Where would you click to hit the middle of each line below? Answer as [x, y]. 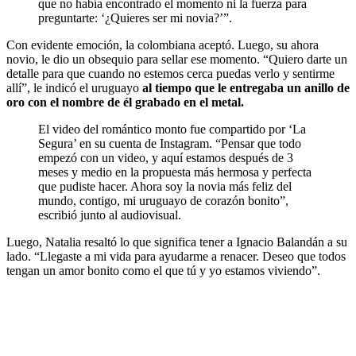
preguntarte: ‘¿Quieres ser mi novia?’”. [135, 18]
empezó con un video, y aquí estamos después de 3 [166, 158]
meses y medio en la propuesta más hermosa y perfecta [175, 172]
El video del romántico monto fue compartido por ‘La [172, 130]
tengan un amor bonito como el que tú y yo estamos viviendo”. [163, 271]
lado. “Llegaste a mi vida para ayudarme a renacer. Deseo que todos [176, 257]
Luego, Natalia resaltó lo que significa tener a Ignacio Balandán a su [177, 242]
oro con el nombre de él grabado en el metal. [125, 103]
